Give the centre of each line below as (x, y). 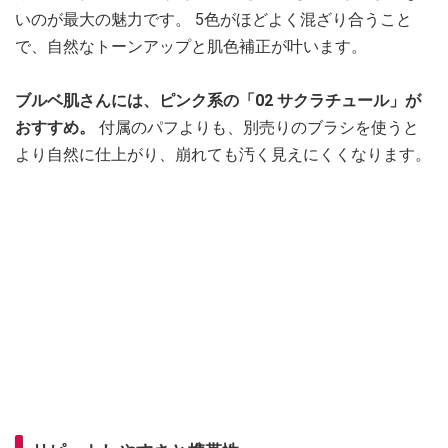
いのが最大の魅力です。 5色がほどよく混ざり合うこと (213, 19)
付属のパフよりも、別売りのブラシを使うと (259, 127)
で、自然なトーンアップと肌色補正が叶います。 (193, 46)
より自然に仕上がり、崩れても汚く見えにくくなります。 (223, 154)
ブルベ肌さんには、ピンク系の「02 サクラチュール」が (218, 100)
